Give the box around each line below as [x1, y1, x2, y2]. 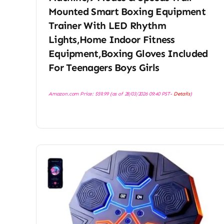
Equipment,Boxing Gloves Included [48, 47, 208, 60]
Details [173, 90, 190, 97]
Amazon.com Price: [48, 90, 95, 97]
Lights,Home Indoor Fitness [48, 33, 175, 46]
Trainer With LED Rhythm [48, 19, 166, 32]
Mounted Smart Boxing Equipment [48, 5, 205, 18]
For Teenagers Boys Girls [48, 61, 159, 74]
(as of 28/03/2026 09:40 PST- [108, 90, 173, 97]
